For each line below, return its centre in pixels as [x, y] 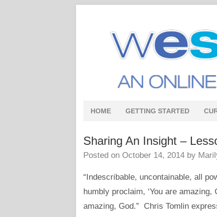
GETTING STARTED [157, 111]
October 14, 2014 [153, 155]
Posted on [103, 155]
